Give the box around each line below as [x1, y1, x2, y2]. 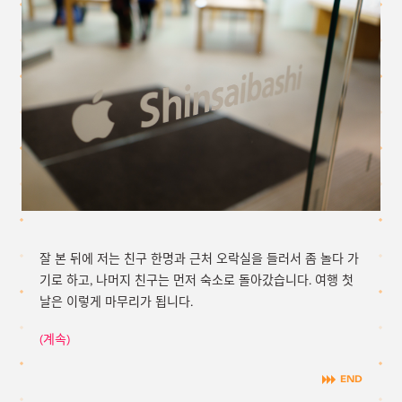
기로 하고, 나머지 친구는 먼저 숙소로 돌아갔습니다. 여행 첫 [39, 272, 354, 288]
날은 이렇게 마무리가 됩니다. [39, 293, 193, 310]
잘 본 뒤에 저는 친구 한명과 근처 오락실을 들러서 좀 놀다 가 [39, 250, 359, 267]
